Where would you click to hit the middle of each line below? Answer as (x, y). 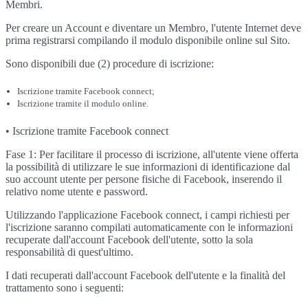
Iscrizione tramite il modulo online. (83, 103)
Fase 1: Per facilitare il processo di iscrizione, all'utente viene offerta (152, 154)
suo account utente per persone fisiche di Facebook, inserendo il (144, 179)
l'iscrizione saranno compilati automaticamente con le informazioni (149, 227)
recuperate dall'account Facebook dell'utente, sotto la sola (129, 240)
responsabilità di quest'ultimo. (69, 252)
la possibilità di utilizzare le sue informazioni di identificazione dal (148, 167)
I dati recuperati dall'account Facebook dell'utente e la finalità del (145, 275)
